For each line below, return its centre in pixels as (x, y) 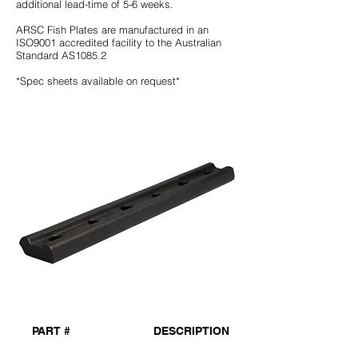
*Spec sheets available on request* (98, 81)
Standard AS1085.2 (61, 55)
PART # (51, 330)
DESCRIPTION (191, 330)
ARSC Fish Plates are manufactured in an (112, 30)
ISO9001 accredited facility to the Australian (119, 42)
